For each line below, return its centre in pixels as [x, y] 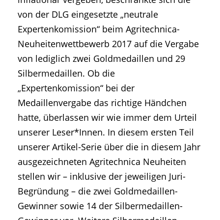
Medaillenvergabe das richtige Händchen [102, 102]
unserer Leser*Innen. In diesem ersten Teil [106, 132]
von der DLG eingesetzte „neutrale [88, 14]
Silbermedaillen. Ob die [66, 73]
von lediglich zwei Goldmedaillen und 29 [101, 58]
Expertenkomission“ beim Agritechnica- [99, 29]
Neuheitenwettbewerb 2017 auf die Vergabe [108, 43]
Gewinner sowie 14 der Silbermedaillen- [100, 206]
